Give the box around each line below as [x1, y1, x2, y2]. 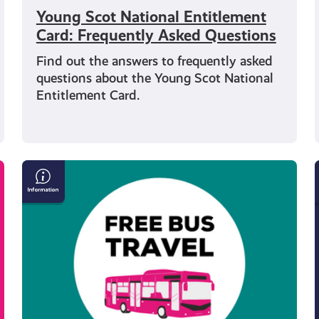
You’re [21, 249, 63, 267]
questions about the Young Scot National [36, 70, 273, 86]
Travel [21, 213, 62, 231]
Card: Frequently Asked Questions [36, 26, 276, 45]
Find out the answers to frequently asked [36, 53, 273, 69]
